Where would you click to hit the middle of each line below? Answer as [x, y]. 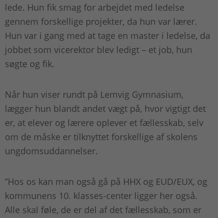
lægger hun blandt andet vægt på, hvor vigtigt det [105, 109]
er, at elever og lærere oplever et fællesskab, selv [104, 123]
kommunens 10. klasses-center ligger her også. [101, 196]
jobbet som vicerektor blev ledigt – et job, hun [99, 50]
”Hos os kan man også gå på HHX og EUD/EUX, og [106, 182]
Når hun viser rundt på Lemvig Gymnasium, [94, 95]
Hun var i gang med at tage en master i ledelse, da [108, 36]
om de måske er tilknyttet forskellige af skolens [101, 137]
